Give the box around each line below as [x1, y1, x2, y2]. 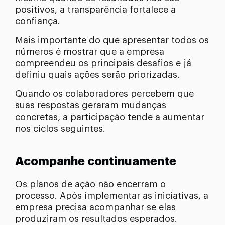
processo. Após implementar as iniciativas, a [15, 191, 208, 200]
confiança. [15, 16, 60, 26]
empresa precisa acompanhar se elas [15, 202, 176, 212]
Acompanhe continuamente [15, 155, 176, 167]
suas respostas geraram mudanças [15, 100, 166, 110]
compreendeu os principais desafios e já [15, 58, 191, 68]
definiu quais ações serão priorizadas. [15, 70, 180, 79]
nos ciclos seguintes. [15, 124, 105, 133]
